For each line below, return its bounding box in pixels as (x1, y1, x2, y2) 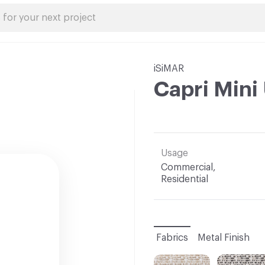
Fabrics (156, 233, 188, 243)
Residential (161, 174, 208, 184)
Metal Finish (198, 233, 250, 243)
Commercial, (161, 163, 216, 172)
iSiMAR (154, 64, 184, 73)
